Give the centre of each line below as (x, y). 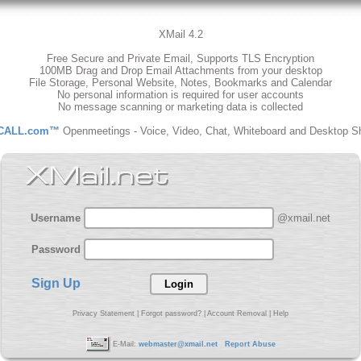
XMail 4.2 (180, 34)
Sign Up (56, 283)
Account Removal (237, 313)
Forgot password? (171, 313)
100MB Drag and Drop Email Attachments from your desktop (180, 71)
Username (56, 218)
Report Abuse (250, 344)
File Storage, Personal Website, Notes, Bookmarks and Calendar (180, 83)
